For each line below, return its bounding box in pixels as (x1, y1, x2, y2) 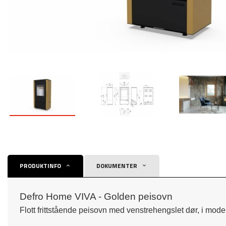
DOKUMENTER (96, 161, 137, 171)
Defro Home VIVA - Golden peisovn (20, 191, 173, 202)
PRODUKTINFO (20, 161, 61, 171)
